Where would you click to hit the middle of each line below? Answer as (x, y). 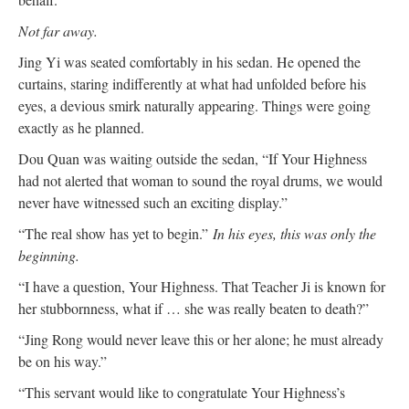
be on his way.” (63, 361)
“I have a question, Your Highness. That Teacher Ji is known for (202, 286)
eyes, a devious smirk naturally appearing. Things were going (194, 105)
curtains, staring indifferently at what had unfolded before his (192, 83)
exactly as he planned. (81, 127)
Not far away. (58, 30)
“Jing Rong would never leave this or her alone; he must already (201, 339)
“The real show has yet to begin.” (115, 233)
